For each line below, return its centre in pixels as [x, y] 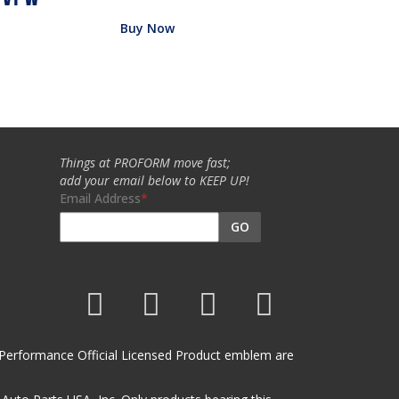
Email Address [101, 198]
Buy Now [148, 28]
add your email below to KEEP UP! [155, 180]
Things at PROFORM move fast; [146, 162]
